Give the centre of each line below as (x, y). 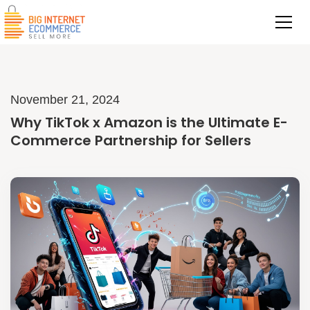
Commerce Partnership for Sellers (131, 140)
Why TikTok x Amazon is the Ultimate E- (149, 122)
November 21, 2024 (65, 100)
